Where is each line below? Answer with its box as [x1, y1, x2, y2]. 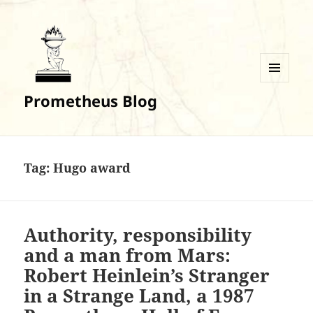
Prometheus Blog [24, 90, 158, 112]
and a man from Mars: [24, 242, 231, 268]
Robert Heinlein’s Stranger [24, 263, 270, 289]
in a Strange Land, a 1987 [24, 283, 255, 309]
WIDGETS [260, 105, 300, 117]
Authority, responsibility [24, 222, 252, 248]
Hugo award [53, 159, 131, 177]
